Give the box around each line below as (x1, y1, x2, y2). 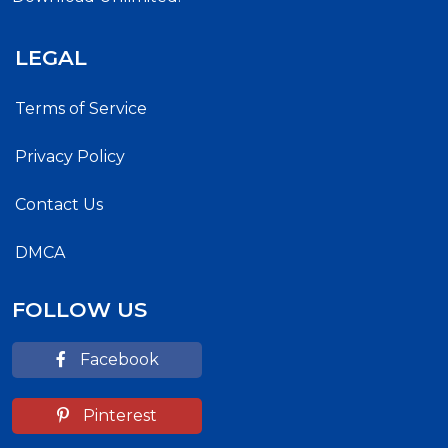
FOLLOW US (12, 296, 147, 322)
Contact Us (15, 194, 103, 214)
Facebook (75, 349, 159, 369)
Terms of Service (15, 98, 147, 118)
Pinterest (79, 405, 157, 425)
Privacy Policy (15, 146, 125, 166)
